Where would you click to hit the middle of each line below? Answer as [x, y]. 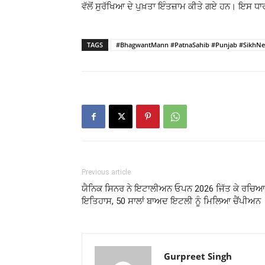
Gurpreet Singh [198, 256]
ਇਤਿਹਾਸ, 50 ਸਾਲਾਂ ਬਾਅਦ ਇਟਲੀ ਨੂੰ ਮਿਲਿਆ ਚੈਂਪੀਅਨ [171, 201]
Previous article [106, 172]
